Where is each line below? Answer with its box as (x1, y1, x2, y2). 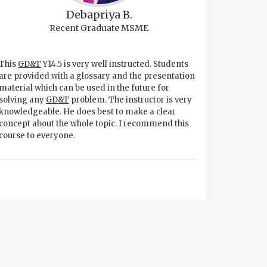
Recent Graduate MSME (49, 23, 148, 33)
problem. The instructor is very (69, 95, 192, 105)
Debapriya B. (66, 8, 132, 21)
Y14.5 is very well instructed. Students (41, 59, 188, 69)
